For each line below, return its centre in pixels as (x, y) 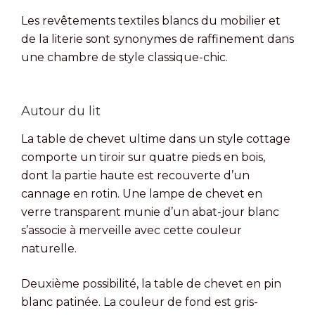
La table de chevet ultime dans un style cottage (156, 139)
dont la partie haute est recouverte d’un (135, 175)
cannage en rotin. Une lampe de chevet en (142, 193)
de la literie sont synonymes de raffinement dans (157, 39)
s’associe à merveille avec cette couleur (131, 230)
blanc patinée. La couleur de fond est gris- (140, 302)
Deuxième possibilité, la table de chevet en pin (151, 283)
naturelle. (49, 248)
